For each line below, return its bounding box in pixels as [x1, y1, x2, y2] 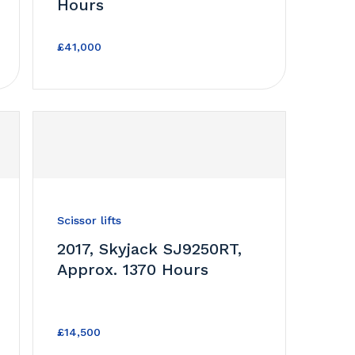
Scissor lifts [56, 213, 121, 227]
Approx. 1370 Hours [56, 259, 208, 279]
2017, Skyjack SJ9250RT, [56, 239, 242, 258]
